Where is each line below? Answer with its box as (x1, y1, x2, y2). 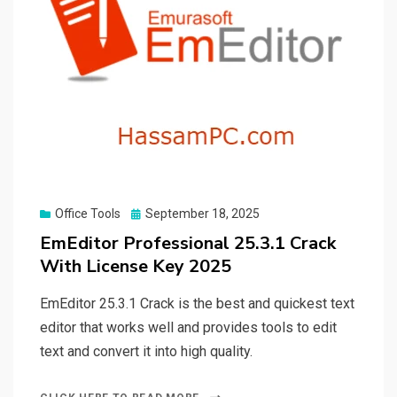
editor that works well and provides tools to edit (40, 319, 337, 337)
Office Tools (55, 206, 121, 222)
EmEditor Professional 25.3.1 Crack (40, 231, 336, 256)
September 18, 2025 (145, 206, 260, 222)
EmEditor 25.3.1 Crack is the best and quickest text (40, 295, 354, 313)
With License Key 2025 (40, 254, 231, 279)
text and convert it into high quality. (40, 343, 253, 361)
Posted (130, 206, 170, 221)
